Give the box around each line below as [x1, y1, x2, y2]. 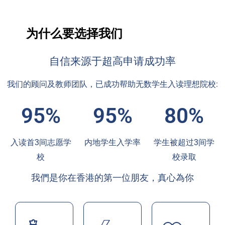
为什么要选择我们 [26, 27, 123, 41]
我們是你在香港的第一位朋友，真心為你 [31, 172, 194, 183]
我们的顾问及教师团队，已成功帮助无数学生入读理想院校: [7, 79, 218, 89]
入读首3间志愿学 [10, 138, 71, 148]
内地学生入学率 [84, 138, 141, 148]
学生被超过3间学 [154, 138, 215, 148]
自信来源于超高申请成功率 [49, 55, 176, 68]
